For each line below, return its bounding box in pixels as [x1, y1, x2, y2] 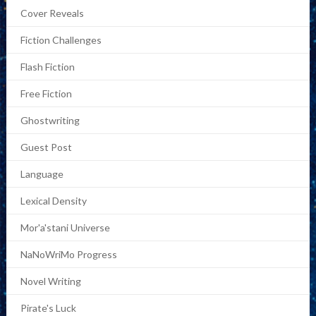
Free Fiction [20, 87, 72, 99]
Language [20, 168, 63, 180]
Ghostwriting [20, 114, 80, 126]
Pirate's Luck [20, 302, 76, 314]
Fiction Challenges [20, 34, 102, 46]
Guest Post [20, 141, 72, 153]
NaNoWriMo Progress [20, 248, 117, 260]
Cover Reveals [20, 7, 84, 19]
